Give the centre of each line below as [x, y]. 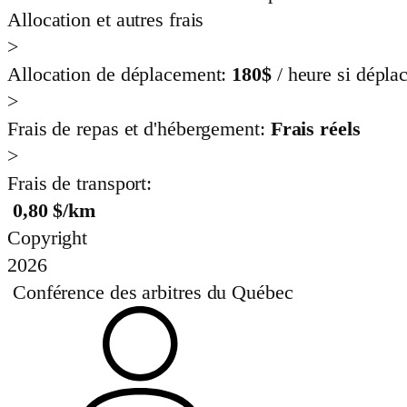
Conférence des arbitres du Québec [153, 293]
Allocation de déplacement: [120, 74]
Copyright [50, 238]
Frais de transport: [82, 184]
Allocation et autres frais [106, 20]
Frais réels [315, 129]
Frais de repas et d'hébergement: [139, 129]
